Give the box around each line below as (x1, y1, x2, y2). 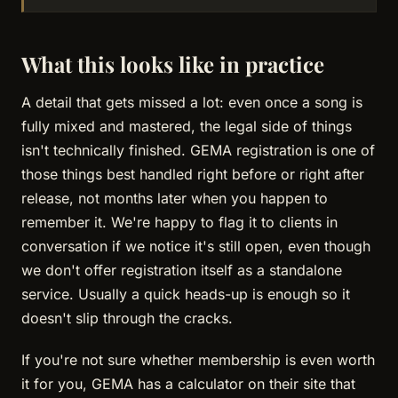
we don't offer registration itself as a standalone (21, 260, 342, 279)
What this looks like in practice (21, 49, 324, 78)
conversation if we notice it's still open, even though (21, 236, 370, 255)
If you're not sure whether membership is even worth (21, 350, 375, 369)
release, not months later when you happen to (21, 188, 328, 207)
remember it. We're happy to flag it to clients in (21, 212, 338, 231)
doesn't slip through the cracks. (21, 308, 233, 327)
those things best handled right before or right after (21, 164, 364, 183)
